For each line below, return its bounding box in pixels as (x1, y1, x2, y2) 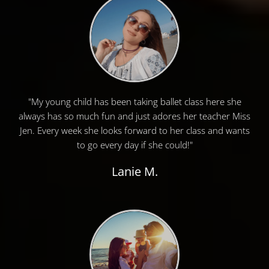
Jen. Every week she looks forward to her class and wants (19, 124, 250, 137)
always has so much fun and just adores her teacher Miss (19, 110, 250, 122)
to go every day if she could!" (76, 139, 193, 151)
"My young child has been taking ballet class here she (28, 95, 241, 108)
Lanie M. (111, 163, 158, 180)
